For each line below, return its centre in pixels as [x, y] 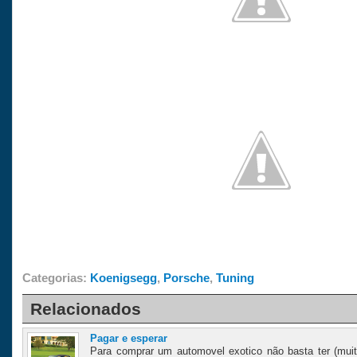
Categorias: [56, 278]
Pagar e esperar [129, 338]
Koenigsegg [124, 278]
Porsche [186, 278]
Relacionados [86, 308]
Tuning [235, 278]
